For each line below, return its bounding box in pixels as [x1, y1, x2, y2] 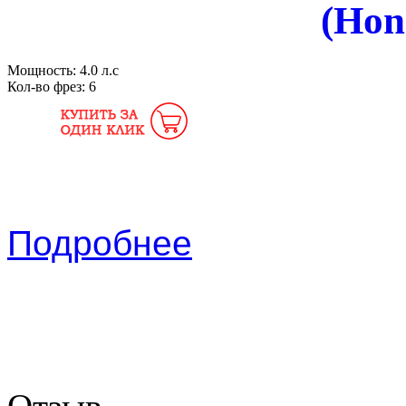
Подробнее [7, 223, 192, 263]
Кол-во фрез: [7, 78, 89, 94]
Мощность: [7, 62, 80, 78]
